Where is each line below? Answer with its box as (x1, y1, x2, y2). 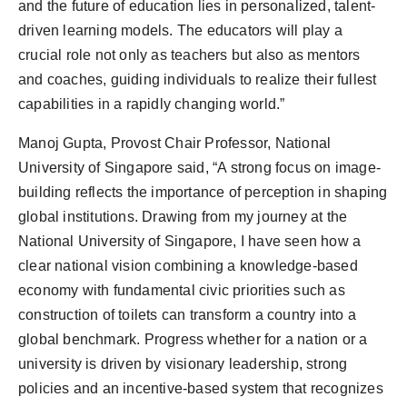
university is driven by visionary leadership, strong (18, 355, 348, 372)
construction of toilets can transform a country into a (18, 306, 356, 323)
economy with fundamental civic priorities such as (18, 282, 345, 298)
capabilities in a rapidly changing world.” (18, 95, 285, 112)
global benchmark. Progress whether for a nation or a (18, 331, 368, 347)
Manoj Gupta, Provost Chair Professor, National (18, 134, 332, 151)
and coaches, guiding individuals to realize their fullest (18, 71, 377, 87)
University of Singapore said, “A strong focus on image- (18, 159, 382, 175)
